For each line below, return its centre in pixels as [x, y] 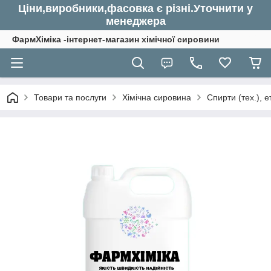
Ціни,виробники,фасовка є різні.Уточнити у [135, 8]
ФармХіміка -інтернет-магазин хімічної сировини [116, 39]
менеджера [135, 21]
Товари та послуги [70, 97]
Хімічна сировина [157, 97]
